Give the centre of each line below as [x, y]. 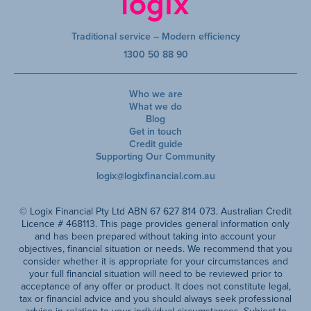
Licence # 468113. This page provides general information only [155, 223]
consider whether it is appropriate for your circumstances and [155, 261]
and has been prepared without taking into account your [155, 236]
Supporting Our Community [155, 156]
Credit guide [155, 143]
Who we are [155, 93]
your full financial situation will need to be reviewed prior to [155, 273]
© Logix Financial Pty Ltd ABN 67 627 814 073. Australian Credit [155, 211]
